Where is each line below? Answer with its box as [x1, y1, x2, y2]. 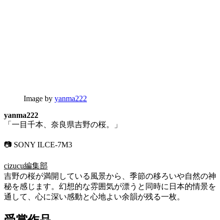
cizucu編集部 [4, 161, 48, 170]
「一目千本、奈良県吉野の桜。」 [4, 120, 122, 129]
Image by [24, 94, 55, 103]
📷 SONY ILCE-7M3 [4, 140, 72, 149]
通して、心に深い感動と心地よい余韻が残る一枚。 [4, 192, 185, 201]
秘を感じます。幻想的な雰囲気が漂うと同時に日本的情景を [4, 182, 216, 191]
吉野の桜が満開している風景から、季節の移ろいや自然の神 [4, 171, 216, 180]
